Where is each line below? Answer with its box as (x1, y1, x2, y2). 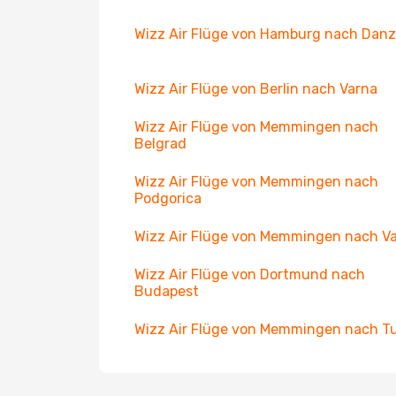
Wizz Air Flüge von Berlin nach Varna (134, 80, 377, 97)
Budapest (134, 283, 199, 300)
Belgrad (134, 135, 187, 152)
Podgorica (134, 190, 202, 207)
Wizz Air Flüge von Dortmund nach (134, 266, 365, 283)
